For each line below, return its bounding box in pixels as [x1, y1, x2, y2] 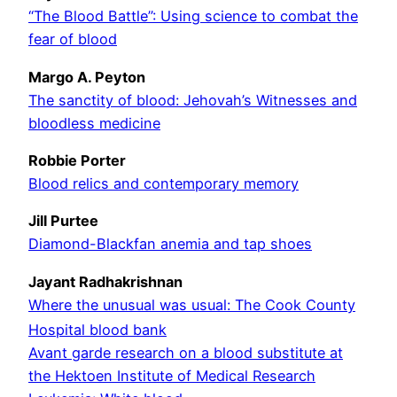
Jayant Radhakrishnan [28, 272, 183, 291]
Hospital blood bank [28, 321, 167, 339]
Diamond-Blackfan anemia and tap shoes [28, 235, 312, 253]
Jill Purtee [28, 212, 98, 230]
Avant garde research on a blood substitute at [28, 344, 343, 362]
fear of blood [28, 30, 117, 49]
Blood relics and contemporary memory [28, 175, 299, 193]
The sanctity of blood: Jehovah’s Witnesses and [28, 90, 357, 109]
